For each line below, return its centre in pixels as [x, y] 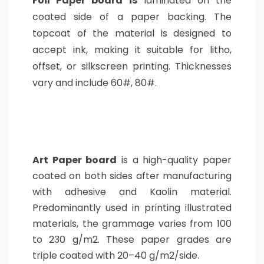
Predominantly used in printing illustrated [132, 208]
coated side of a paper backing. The [132, 17]
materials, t [60, 224]
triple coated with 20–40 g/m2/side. [116, 255]
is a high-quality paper [174, 160]
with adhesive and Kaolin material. [132, 192]
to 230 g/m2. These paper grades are [132, 240]
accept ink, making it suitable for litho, [132, 50]
